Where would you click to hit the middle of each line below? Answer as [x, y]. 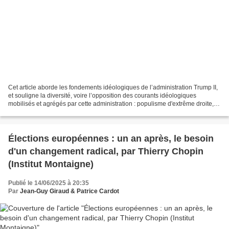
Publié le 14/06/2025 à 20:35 [49, 183]
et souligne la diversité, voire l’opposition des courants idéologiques [102, 96]
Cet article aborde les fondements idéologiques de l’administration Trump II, [113, 88]
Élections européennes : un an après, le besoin [111, 139]
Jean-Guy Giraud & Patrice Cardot [70, 191]
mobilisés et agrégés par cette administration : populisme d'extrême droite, [111, 104]
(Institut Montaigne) [51, 164]
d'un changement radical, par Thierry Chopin [106, 152]
